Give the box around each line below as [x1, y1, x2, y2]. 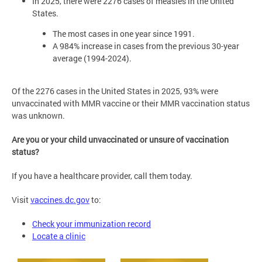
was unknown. [12, 110, 65, 122]
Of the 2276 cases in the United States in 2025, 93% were [12, 85, 218, 97]
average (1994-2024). [53, 53, 132, 64]
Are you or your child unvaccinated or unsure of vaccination [12, 134, 229, 146]
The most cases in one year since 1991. [53, 28, 195, 40]
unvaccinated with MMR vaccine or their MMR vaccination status [12, 98, 250, 109]
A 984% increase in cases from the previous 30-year [53, 40, 239, 52]
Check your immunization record [32, 218, 151, 230]
